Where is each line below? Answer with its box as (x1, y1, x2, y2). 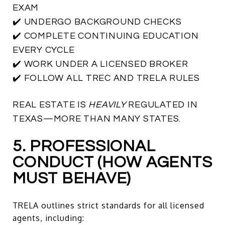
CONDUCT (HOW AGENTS (13, 154, 212, 171)
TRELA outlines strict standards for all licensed (13, 200, 204, 210)
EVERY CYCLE (13, 45, 75, 55)
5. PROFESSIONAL (13, 138, 156, 155)
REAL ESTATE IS (13, 99, 89, 109)
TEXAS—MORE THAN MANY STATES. (13, 114, 181, 124)
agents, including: (13, 212, 84, 223)
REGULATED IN (126, 99, 198, 109)
